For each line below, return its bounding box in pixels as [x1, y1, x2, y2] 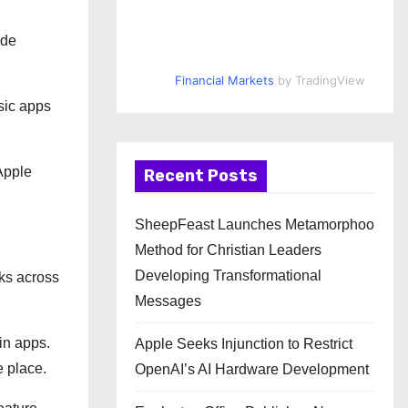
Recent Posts [144, 166, 258, 186]
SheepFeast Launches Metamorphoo [135, 217, 374, 232]
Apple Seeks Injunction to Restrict [135, 336, 352, 352]
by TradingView [273, 73, 365, 87]
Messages [135, 293, 201, 309]
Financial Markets [174, 73, 274, 87]
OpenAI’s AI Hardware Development [135, 362, 369, 377]
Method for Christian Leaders [135, 242, 321, 258]
